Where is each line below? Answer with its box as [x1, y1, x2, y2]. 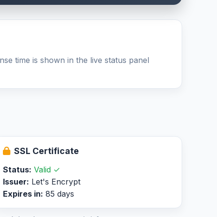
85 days [43, 189, 74, 199]
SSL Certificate [14, 146, 79, 156]
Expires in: [2, 189, 43, 199]
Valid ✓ [33, 165, 60, 174]
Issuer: [2, 177, 29, 186]
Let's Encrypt [29, 177, 80, 186]
